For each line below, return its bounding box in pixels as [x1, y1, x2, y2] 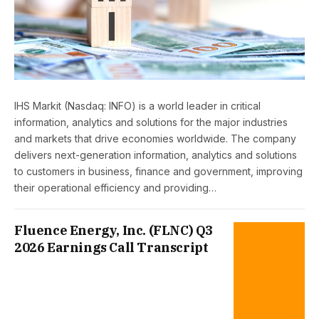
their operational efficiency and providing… [14, 181, 216, 194]
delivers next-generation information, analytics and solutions [14, 148, 297, 161]
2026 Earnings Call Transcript [14, 239, 209, 256]
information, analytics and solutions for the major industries [14, 115, 288, 128]
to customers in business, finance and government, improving [14, 164, 303, 177]
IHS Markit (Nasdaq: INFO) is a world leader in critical [14, 99, 261, 112]
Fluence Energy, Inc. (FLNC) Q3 [14, 221, 214, 239]
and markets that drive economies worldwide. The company [14, 132, 296, 145]
